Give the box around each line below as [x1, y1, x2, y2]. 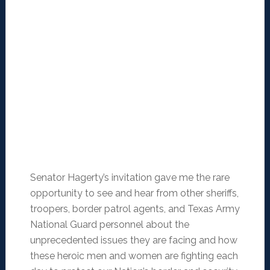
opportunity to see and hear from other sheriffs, [30, 187, 239, 199]
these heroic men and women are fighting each [30, 250, 238, 262]
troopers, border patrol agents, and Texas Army [30, 203, 240, 215]
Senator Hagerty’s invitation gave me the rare [30, 172, 230, 184]
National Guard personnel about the [30, 219, 189, 231]
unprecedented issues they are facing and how [30, 234, 237, 246]
